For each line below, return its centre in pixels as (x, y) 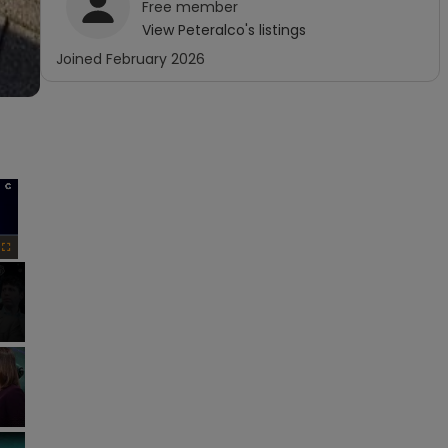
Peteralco (211, 30)
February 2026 (155, 59)
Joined (81, 59)
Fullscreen (24, 268)
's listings (275, 30)
